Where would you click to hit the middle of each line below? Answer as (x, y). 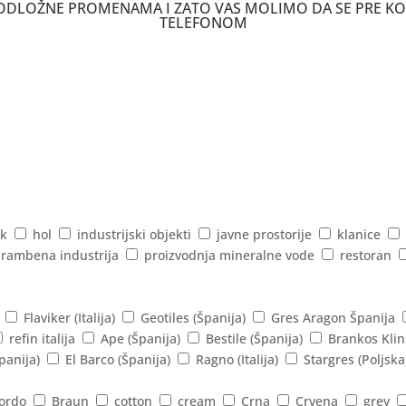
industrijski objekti (134, 235)
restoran (366, 256)
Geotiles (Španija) (193, 318)
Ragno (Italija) (237, 360)
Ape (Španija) (140, 339)
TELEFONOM (203, 23)
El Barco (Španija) (118, 360)
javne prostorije (264, 235)
